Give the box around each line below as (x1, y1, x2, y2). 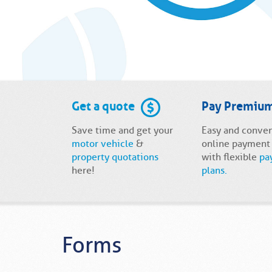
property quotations (72, 151, 158, 164)
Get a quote (72, 94, 135, 114)
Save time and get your (72, 124, 173, 137)
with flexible (201, 151, 259, 164)
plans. (201, 165, 227, 177)
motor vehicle (72, 138, 134, 151)
